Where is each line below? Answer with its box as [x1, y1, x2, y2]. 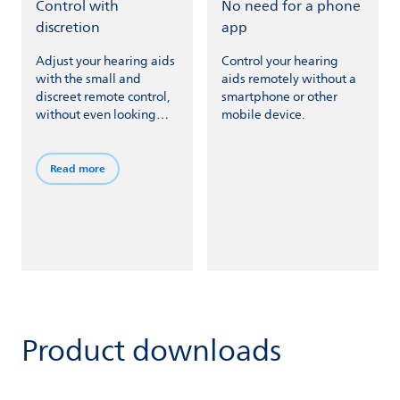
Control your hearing [221, 51, 338, 71]
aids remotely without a [221, 69, 356, 89]
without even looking [36, 104, 156, 125]
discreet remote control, [36, 87, 170, 107]
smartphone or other [221, 87, 337, 107]
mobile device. [221, 104, 304, 125]
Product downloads [21, 328, 281, 374]
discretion [36, 16, 100, 39]
